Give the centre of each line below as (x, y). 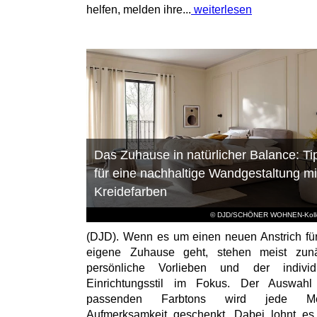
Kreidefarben (130, 191)
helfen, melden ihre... (139, 9)
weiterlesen (221, 9)
